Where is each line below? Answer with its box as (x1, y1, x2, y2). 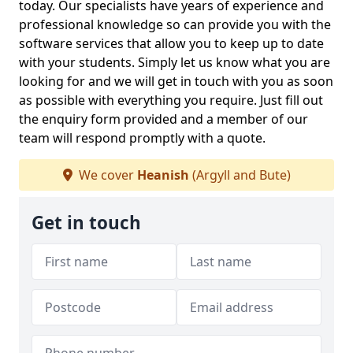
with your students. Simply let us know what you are (19, 54, 330, 71)
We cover (75, 166, 137, 184)
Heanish (136, 166, 189, 184)
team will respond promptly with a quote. (19, 129, 266, 147)
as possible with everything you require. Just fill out (19, 91, 323, 109)
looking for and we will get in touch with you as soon (19, 72, 333, 90)
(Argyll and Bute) (188, 166, 291, 184)
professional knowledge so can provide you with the (19, 16, 331, 33)
